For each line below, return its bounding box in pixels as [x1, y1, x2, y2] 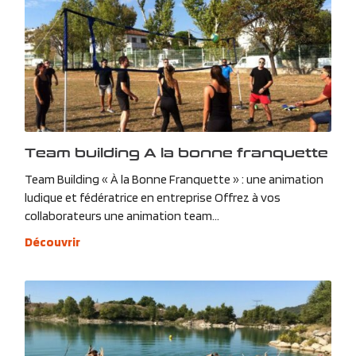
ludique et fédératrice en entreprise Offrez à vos [24, 189, 281, 205]
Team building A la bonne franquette [24, 142, 328, 161]
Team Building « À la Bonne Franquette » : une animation [24, 171, 323, 187]
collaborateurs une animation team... [24, 207, 219, 223]
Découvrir [24, 234, 80, 250]
